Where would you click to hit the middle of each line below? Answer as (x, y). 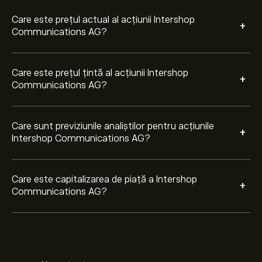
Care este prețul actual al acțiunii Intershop (103, 20)
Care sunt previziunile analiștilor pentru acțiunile (113, 126)
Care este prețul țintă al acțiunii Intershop (100, 73)
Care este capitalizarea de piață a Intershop (104, 180)
